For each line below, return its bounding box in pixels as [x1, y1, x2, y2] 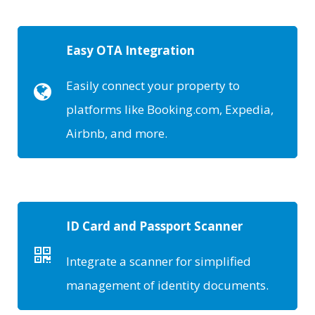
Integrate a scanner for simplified [66, 252, 251, 269]
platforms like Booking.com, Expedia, [66, 101, 274, 117]
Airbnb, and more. [66, 125, 167, 141]
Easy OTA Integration [66, 42, 195, 58]
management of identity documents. [66, 276, 269, 293]
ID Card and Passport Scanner [66, 217, 243, 234]
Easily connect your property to [66, 77, 240, 94]
